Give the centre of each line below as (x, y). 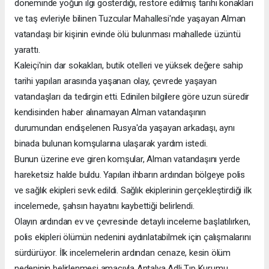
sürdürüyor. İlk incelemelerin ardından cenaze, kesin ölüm (123, 252)
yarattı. (27, 50)
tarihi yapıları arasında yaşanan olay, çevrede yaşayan (116, 81)
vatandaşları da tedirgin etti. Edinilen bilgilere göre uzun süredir (132, 96)
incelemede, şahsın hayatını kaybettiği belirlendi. (104, 206)
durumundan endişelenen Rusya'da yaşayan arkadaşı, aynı (125, 128)
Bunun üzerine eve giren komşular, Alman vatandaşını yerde (128, 159)
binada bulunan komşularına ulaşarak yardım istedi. (111, 143)
